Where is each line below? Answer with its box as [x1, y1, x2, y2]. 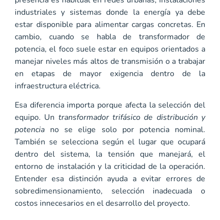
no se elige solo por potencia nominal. [45, 124, 205, 136]
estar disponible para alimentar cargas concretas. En [15, 19, 205, 30]
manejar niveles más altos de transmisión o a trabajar [15, 55, 205, 67]
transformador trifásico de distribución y [58, 112, 206, 123]
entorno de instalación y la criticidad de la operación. [15, 161, 205, 172]
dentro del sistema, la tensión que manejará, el [15, 149, 205, 160]
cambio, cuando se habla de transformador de [15, 31, 205, 42]
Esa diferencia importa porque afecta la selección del [15, 100, 205, 111]
